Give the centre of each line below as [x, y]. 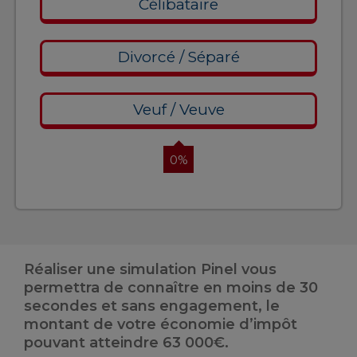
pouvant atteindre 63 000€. [126, 343]
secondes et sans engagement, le [152, 306]
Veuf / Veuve [178, 110]
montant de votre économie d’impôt [161, 324]
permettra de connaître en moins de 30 [171, 288]
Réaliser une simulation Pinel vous [150, 269]
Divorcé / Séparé [178, 57]
